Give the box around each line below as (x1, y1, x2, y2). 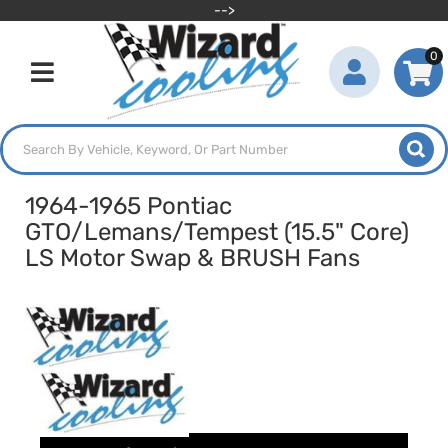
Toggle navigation (42, 77, 125, 90)
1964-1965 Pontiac (25, 192, 232, 220)
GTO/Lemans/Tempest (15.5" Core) (25, 218, 409, 246)
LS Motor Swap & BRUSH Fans (25, 244, 360, 272)
